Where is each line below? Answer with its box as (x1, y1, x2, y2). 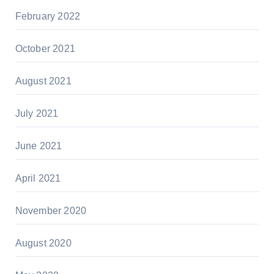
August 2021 (15, 76, 72, 87)
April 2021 (15, 173, 61, 184)
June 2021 (15, 141, 62, 152)
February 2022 (15, 11, 81, 22)
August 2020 (15, 238, 72, 249)
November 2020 (15, 206, 87, 217)
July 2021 (15, 108, 59, 119)
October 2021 (15, 43, 75, 54)
